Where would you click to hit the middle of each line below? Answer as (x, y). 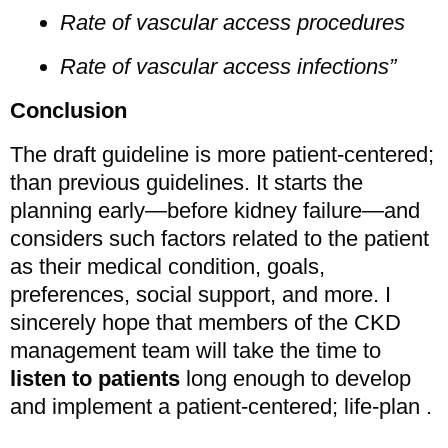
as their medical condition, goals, (167, 266)
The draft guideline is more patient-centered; (222, 154)
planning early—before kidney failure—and (215, 210)
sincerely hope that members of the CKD (205, 322)
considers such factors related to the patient (219, 238)
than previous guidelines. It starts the (186, 182)
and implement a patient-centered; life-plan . (221, 406)
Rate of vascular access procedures (232, 22)
